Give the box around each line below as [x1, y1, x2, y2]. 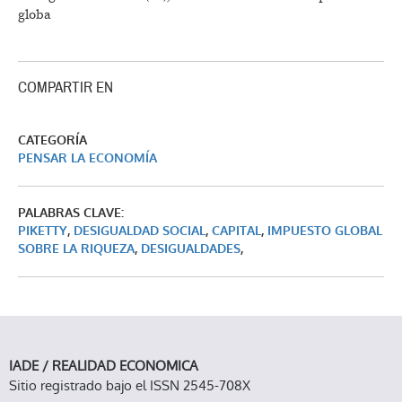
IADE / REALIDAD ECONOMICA [9, 355, 198, 375]
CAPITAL [212, 223, 261, 240]
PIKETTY [18, 223, 67, 240]
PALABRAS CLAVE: [18, 205, 124, 223]
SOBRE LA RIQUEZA [18, 240, 135, 258]
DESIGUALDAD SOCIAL [74, 223, 205, 240]
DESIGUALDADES [141, 240, 240, 258]
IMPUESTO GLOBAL [267, 223, 382, 240]
